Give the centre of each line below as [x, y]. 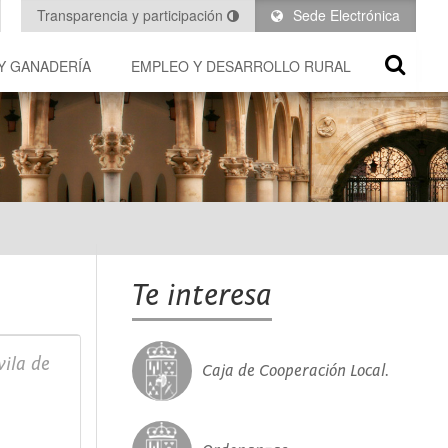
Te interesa [202, 296]
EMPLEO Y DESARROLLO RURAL [241, 66]
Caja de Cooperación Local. [295, 371]
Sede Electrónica [344, 15]
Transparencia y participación [132, 15]
